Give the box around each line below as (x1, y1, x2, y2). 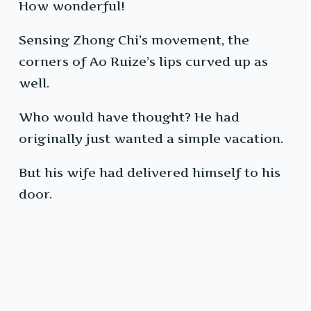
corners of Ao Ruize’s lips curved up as (19, 54, 268, 69)
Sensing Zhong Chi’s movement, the (19, 33, 249, 48)
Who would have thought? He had (19, 110, 239, 125)
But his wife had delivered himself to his (19, 165, 280, 180)
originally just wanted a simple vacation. (19, 131, 283, 146)
